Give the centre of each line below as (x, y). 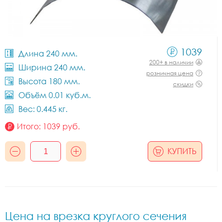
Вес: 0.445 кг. (43, 109)
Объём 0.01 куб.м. (55, 95)
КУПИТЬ (182, 151)
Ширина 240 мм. (52, 67)
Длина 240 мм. (48, 54)
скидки (183, 84)
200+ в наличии (171, 62)
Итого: (30, 126)
